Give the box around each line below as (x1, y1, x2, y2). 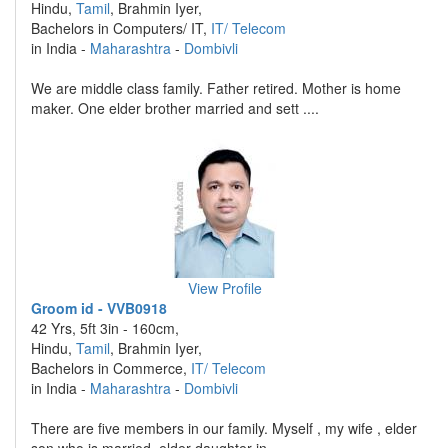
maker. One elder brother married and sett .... (31, 98, 319, 118)
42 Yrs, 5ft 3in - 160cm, (31, 318, 179, 338)
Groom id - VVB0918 (31, 298, 167, 318)
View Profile (187, 278, 262, 298)
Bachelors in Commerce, (31, 358, 191, 378)
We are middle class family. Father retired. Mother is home (31, 78, 401, 98)
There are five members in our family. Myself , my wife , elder (31, 418, 417, 438)
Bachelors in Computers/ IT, (31, 18, 211, 38)
